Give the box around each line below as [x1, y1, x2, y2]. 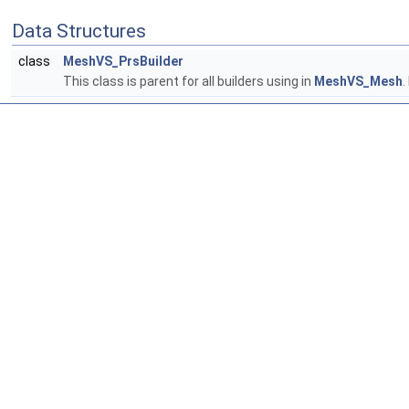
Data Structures [12, 20, 146, 43]
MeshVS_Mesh [314, 74, 403, 89]
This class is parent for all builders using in [63, 74, 314, 89]
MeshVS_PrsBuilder [63, 54, 184, 69]
